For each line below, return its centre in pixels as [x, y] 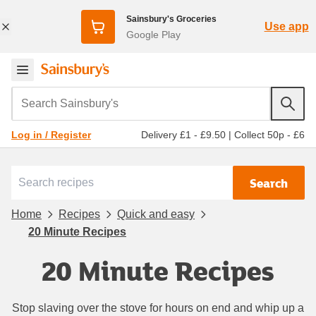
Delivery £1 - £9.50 [183, 134]
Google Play [153, 34]
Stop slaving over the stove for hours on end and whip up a [158, 308]
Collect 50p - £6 [269, 134]
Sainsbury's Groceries [171, 19]
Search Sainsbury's [64, 96]
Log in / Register [51, 135]
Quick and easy [156, 214]
